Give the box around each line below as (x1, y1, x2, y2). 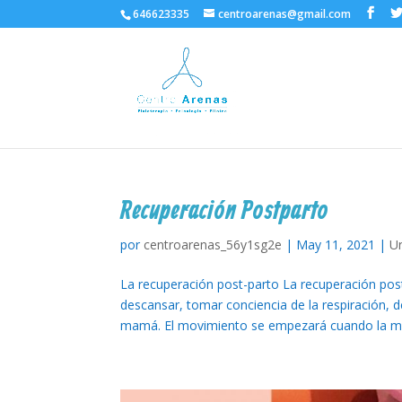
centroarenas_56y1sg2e (144, 236, 283, 253)
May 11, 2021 (296, 236, 376, 253)
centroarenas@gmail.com (218, 6, 352, 22)
